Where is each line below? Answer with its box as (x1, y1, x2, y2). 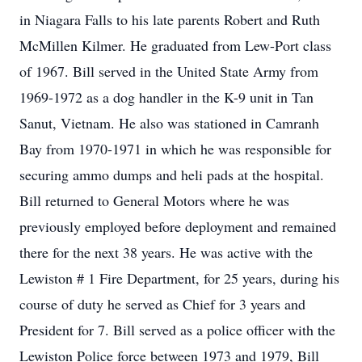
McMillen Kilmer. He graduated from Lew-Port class (19, 36, 331, 55)
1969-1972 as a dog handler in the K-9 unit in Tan (19, 87, 314, 107)
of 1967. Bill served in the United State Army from (19, 61, 318, 81)
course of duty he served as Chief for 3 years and (19, 294, 305, 314)
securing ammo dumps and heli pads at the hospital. (19, 165, 324, 184)
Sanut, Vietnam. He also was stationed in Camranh (19, 113, 319, 133)
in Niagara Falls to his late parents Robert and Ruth (19, 10, 320, 29)
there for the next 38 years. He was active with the (19, 242, 313, 262)
